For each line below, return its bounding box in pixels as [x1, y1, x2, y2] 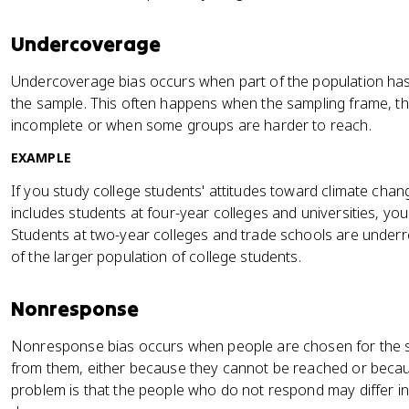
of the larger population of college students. [11, 246, 301, 267]
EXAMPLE [11, 149, 71, 166]
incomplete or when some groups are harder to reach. [11, 115, 372, 135]
